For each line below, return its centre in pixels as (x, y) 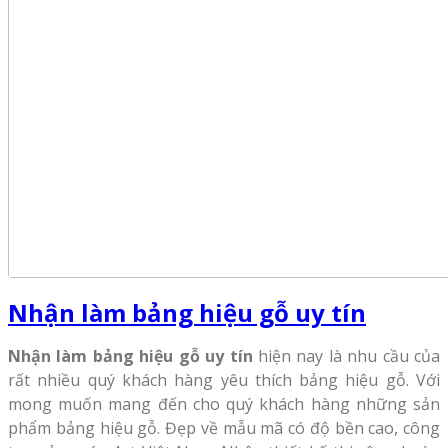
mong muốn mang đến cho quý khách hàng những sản (224, 404)
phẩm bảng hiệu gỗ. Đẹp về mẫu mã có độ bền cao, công (224, 428)
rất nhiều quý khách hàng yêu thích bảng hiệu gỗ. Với (224, 380)
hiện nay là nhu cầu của (346, 356)
